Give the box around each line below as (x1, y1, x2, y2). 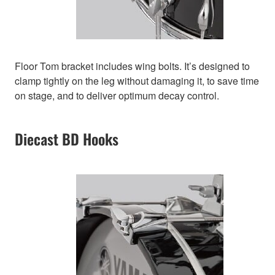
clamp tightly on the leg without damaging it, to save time (15, 74, 259, 88)
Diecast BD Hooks (15, 128, 118, 150)
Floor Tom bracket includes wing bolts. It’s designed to (15, 59, 250, 74)
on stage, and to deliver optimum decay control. (15, 88, 219, 103)
